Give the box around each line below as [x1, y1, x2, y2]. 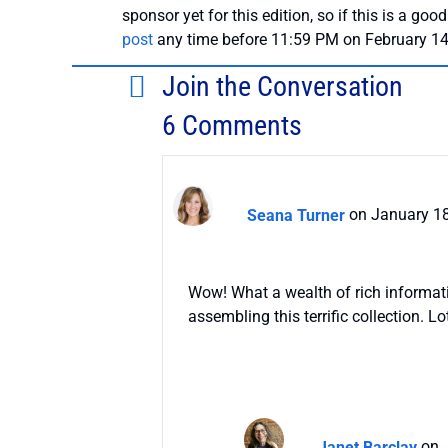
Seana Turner [247, 205, 345, 225]
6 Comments [162, 109, 302, 143]
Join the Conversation [162, 70, 403, 104]
